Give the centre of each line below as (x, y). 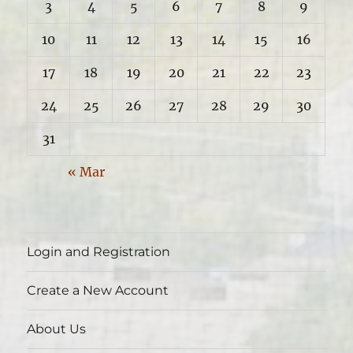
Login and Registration (99, 252)
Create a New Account (98, 290)
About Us (57, 329)
